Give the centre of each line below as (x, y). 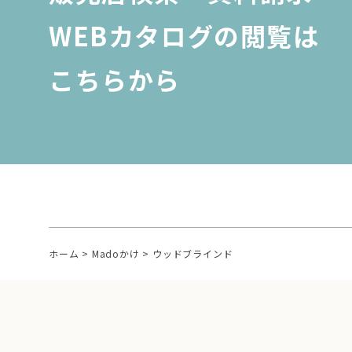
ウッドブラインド (193, 253)
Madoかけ (115, 253)
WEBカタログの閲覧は (184, 35)
